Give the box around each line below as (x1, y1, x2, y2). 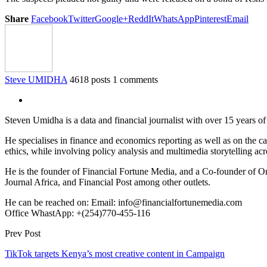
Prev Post (5, 228, 41, 238)
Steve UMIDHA (5, 74, 67, 85)
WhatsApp (154, 13, 194, 24)
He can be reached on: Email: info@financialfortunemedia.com (5, 197, 242, 207)
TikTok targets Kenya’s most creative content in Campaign (5, 248, 225, 259)
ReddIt (128, 13, 154, 24)
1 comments (113, 74, 158, 85)
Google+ (95, 13, 128, 24)
